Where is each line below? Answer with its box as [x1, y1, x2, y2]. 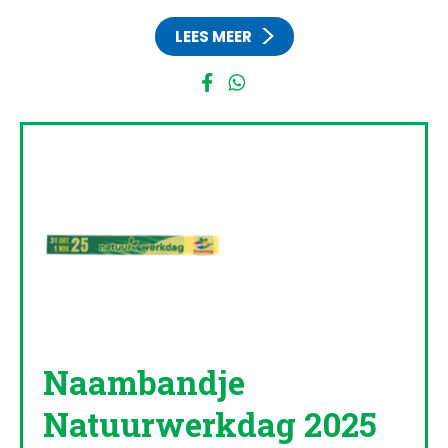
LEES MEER [174, 26, 252, 47]
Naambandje [43, 360, 245, 404]
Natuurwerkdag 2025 [43, 402, 377, 446]
